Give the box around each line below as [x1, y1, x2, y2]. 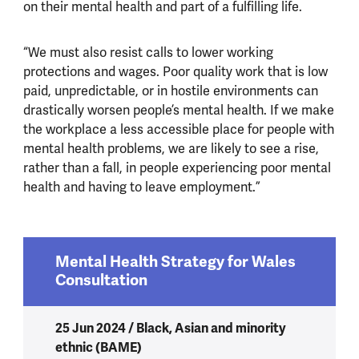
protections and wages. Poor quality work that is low [22, 64, 328, 81]
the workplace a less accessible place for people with [22, 122, 334, 139]
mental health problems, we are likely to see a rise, [22, 141, 319, 158]
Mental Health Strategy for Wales [54, 252, 296, 272]
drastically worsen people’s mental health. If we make [22, 103, 334, 119]
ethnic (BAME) [54, 339, 142, 357]
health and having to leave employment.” [22, 179, 260, 196]
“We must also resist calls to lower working [22, 45, 273, 62]
